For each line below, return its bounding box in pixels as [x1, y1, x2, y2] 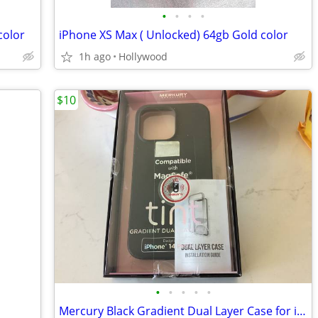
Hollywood [119, 50, 168, 63]
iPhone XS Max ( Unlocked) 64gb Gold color [59, 27, 288, 43]
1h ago [79, 50, 111, 63]
